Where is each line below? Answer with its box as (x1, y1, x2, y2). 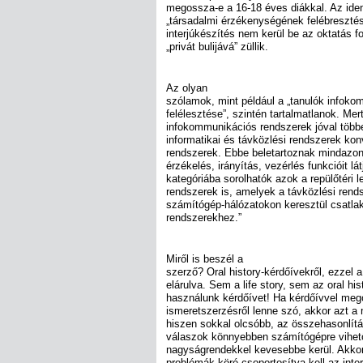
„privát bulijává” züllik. (166, 40, 268, 53)
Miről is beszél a (166, 253, 243, 266)
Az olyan (166, 82, 207, 95)
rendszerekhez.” (166, 211, 241, 224)
